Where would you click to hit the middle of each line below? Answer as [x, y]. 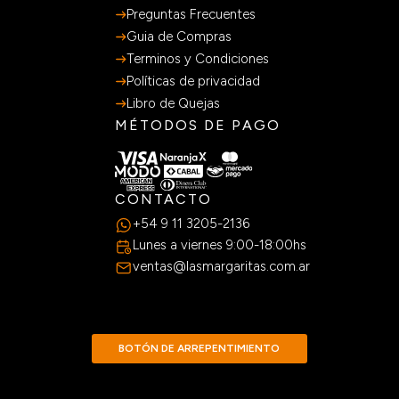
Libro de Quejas [173, 103]
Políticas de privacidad [193, 81]
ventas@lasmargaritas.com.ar [221, 267]
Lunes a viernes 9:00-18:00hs [219, 245]
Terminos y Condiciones [198, 58]
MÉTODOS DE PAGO [197, 126]
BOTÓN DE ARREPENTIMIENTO [199, 349]
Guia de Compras [179, 36]
